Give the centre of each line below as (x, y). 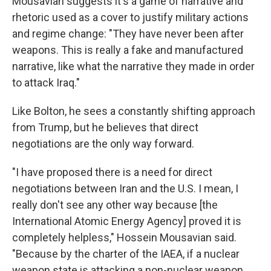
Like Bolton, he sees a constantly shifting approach (134, 111)
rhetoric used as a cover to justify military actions (130, 17)
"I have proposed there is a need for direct (112, 172)
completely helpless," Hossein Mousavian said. (124, 237)
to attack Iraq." (46, 83)
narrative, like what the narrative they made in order (133, 66)
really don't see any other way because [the (115, 205)
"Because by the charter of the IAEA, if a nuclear (126, 254)
